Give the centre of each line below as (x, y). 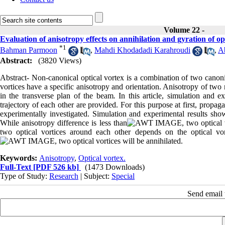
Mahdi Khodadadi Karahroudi (142, 50)
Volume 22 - (185, 30)
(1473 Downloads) (115, 167)
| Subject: (95, 176)
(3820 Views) (60, 60)
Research (64, 176)
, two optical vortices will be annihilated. (119, 141)
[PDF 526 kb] (55, 167)
